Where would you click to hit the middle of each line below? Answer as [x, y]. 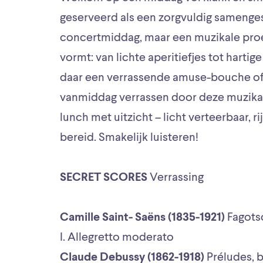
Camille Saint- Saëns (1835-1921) [144, 218]
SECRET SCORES [104, 178]
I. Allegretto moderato [118, 237]
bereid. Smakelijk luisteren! [129, 138]
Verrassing [177, 178]
